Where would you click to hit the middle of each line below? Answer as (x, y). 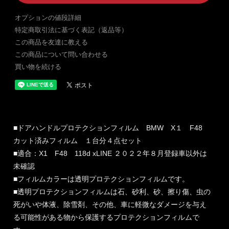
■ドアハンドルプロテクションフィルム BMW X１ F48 (112, 128)
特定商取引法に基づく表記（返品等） (71, 30)
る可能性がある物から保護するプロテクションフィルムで (107, 217)
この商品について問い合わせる (61, 55)
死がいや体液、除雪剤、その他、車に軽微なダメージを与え (110, 205)
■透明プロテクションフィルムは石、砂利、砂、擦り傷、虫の (112, 192)
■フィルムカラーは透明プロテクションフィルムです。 (101, 179)
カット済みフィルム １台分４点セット (78, 141)
